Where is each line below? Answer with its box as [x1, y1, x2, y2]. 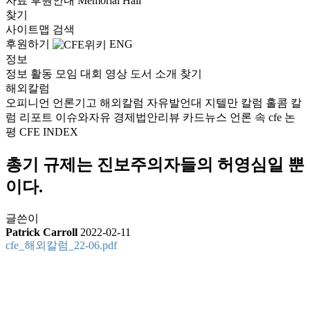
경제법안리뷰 [113, 111, 180, 123]
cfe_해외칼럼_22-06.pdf [6, 239, 117, 251]
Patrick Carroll [6, 226, 77, 238]
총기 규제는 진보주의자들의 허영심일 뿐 [6, 155, 304, 174]
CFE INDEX [19, 125, 78, 138]
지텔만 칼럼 [205, 96, 263, 109]
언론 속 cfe [230, 111, 282, 123]
